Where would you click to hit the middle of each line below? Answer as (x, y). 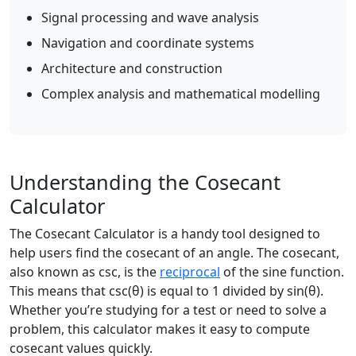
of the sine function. (282, 272)
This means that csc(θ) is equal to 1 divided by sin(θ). (166, 291)
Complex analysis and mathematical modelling (181, 94)
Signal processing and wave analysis (150, 17)
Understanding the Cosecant (145, 182)
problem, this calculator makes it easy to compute (160, 329)
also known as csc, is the (85, 272)
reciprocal (190, 272)
